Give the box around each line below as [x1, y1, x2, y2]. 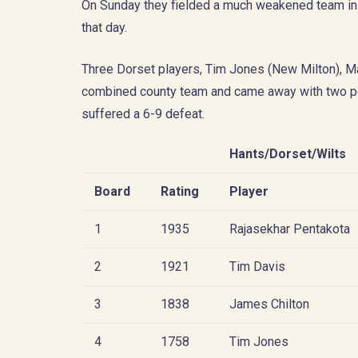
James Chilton [229, 296, 309, 312]
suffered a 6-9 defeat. [82, 106, 205, 122]
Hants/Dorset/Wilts [229, 145, 346, 161]
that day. [82, 20, 127, 36]
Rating [161, 183, 199, 199]
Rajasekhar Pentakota [229, 221, 350, 237]
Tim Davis [229, 258, 285, 274]
